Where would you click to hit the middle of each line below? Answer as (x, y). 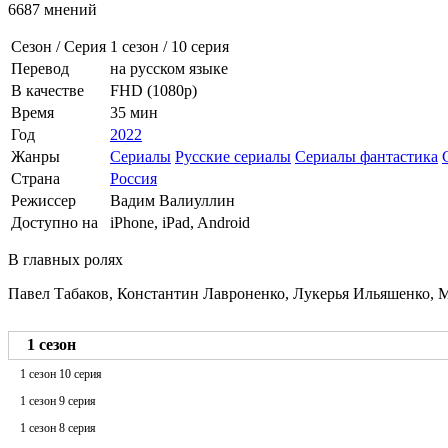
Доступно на (54, 222)
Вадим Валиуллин (172, 200)
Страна (35, 178)
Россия (133, 178)
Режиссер (43, 200)
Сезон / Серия (58, 46)
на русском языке (169, 68)
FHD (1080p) (153, 90)
